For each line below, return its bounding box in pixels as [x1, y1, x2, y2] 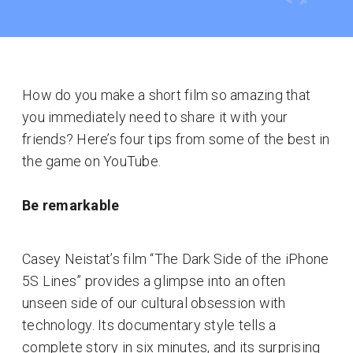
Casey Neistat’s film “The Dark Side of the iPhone [22, 251, 329, 267]
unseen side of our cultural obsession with [22, 295, 286, 311]
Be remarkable [22, 197, 120, 214]
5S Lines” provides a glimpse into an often [22, 273, 286, 289]
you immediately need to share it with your [22, 109, 288, 125]
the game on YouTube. [22, 153, 161, 169]
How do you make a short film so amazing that [22, 87, 310, 103]
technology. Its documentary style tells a [22, 317, 277, 333]
